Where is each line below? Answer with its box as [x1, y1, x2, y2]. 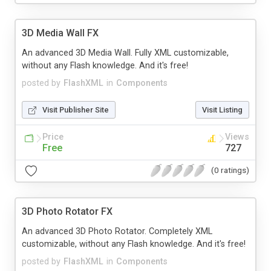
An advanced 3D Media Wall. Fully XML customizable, [22, 47, 229, 58]
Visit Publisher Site [42, 105, 109, 114]
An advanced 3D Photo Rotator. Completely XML [22, 226, 212, 237]
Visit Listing [202, 105, 243, 114]
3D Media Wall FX [22, 27, 99, 39]
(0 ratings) [211, 165, 249, 175]
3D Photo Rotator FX [22, 205, 113, 217]
